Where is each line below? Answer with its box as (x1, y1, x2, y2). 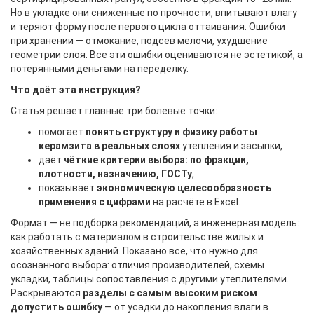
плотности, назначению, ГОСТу (39, 168, 192, 179)
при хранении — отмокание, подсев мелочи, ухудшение (11, 35, 268, 46)
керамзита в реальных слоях (39, 140, 180, 151)
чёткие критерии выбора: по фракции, (64, 154, 249, 165)
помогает (39, 126, 86, 137)
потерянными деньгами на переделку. (11, 63, 189, 74)
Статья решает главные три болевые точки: (11, 105, 217, 116)
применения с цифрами (39, 196, 151, 207)
